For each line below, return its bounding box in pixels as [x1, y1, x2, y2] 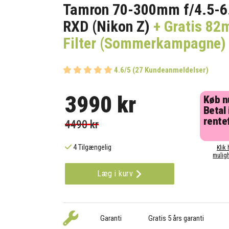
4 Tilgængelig [72, 143, 112, 152]
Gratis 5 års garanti [148, 214, 204, 223]
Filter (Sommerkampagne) [63, 34, 226, 52]
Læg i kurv [97, 169, 135, 179]
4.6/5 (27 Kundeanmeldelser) [114, 65, 209, 75]
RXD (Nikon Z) [63, 17, 154, 35]
